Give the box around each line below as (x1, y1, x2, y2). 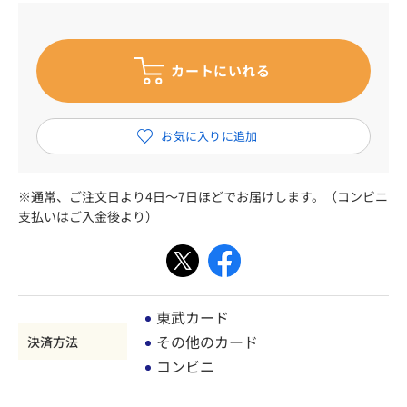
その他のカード (156, 330, 258, 352)
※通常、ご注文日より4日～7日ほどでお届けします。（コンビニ (18, 186, 388, 205)
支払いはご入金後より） (18, 206, 158, 225)
